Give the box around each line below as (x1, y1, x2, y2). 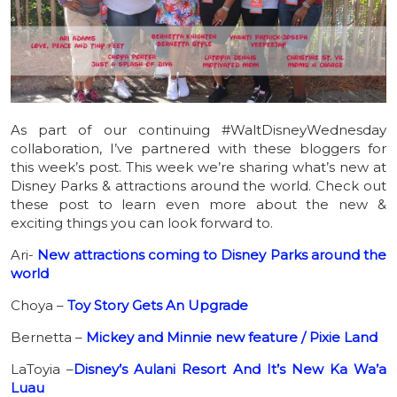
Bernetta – (11, 329, 86, 346)
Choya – (11, 297, 67, 315)
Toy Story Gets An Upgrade (67, 297, 248, 315)
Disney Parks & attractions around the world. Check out (11, 177, 386, 195)
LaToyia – (11, 361, 74, 378)
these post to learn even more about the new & (11, 196, 386, 214)
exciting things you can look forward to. (11, 214, 273, 232)
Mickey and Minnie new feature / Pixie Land (86, 329, 378, 346)
